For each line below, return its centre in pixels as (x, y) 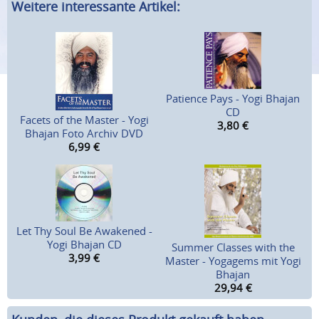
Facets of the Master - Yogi (84, 120)
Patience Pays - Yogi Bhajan (233, 99)
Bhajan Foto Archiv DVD (84, 134)
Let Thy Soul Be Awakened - (84, 231)
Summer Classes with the (233, 247)
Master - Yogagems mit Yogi (233, 261)
